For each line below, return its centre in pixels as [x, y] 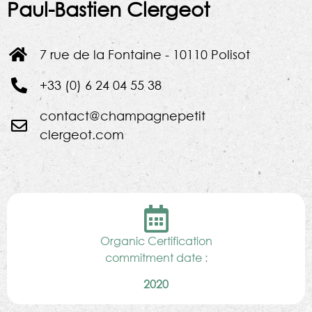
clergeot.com [81, 135]
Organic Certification [156, 241]
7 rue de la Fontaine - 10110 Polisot [145, 55]
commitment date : [156, 258]
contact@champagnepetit [122, 116]
